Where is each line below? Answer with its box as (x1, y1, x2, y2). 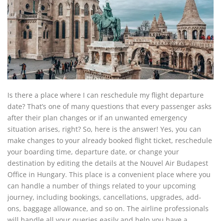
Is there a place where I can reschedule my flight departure (7, 90, 204, 100)
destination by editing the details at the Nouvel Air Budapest (7, 158, 208, 168)
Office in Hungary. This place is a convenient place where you (7, 170, 211, 179)
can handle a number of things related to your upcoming (7, 181, 196, 190)
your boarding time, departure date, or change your (7, 147, 179, 156)
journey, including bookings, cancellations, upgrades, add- (7, 192, 201, 202)
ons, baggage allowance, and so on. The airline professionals (7, 204, 209, 213)
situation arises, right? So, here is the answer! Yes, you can (7, 124, 201, 134)
